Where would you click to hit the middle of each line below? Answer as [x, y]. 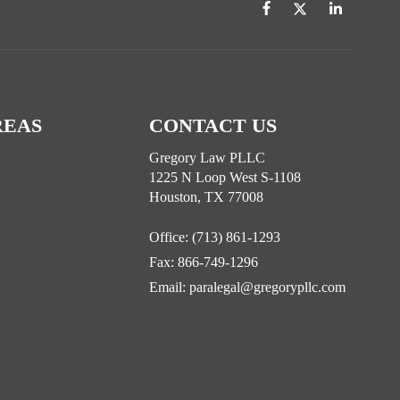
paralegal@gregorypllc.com [267, 287]
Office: [169, 237]
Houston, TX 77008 [206, 197]
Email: [169, 287]
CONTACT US [213, 126]
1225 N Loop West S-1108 [225, 178]
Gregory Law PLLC [207, 158]
